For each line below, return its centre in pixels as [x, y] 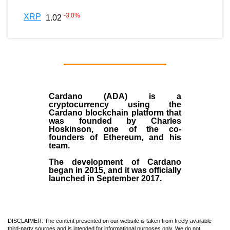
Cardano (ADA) [88, 96]
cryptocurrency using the [115, 104]
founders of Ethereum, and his [115, 137]
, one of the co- [136, 129]
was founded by [100, 121]
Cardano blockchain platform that [115, 112]
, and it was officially [142, 170]
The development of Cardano [115, 162]
